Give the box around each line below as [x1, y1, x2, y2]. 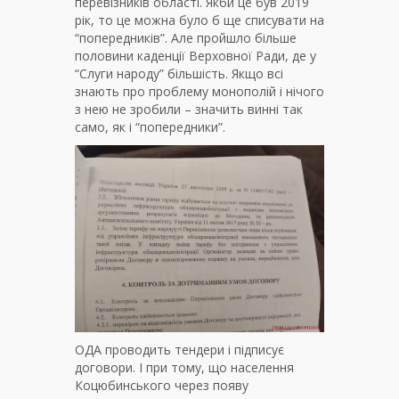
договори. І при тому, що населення [75, 358, 294, 376]
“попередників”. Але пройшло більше [75, 28, 297, 46]
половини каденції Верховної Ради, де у [75, 46, 316, 64]
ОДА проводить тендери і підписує [75, 340, 284, 358]
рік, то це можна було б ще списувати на [75, 11, 324, 28]
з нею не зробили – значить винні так [75, 100, 303, 118]
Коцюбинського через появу [75, 376, 248, 394]
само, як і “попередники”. [75, 118, 225, 135]
